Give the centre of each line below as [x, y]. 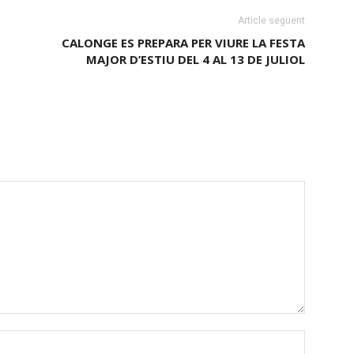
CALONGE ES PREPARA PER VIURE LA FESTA [183, 43]
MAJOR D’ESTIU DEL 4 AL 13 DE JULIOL [196, 59]
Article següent [271, 21]
